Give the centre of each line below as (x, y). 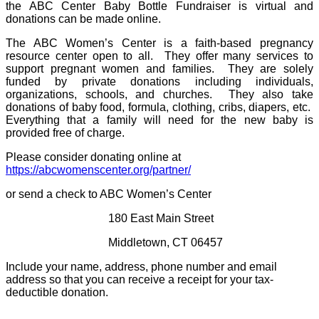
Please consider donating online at (93, 157)
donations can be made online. (83, 19)
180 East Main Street (161, 218)
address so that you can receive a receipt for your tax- (140, 279)
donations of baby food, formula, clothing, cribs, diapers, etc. (158, 107)
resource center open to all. (80, 56)
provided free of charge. (65, 132)
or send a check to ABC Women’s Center (109, 194)
